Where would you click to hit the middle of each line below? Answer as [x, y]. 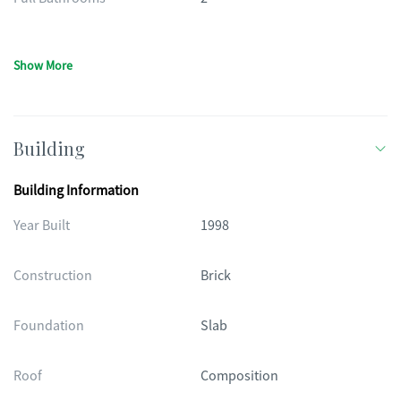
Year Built [42, 226]
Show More [43, 65]
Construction [53, 276]
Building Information [76, 191]
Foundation [49, 326]
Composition [239, 376]
